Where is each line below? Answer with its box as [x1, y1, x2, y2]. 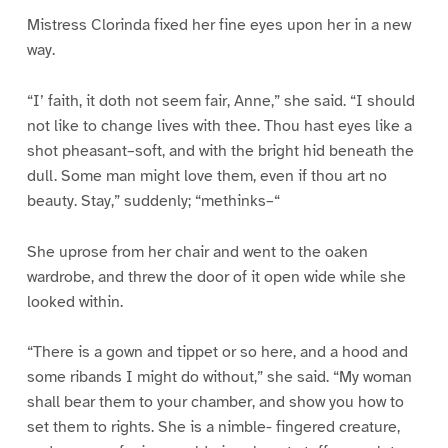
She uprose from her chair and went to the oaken [26, 241, 368, 262]
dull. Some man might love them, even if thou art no [26, 165, 387, 186]
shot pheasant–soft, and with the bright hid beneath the [26, 140, 414, 161]
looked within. [26, 291, 123, 312]
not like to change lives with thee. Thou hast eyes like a [26, 115, 412, 136]
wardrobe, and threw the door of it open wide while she [26, 266, 406, 287]
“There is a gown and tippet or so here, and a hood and [26, 342, 408, 363]
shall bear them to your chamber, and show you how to [26, 392, 404, 413]
